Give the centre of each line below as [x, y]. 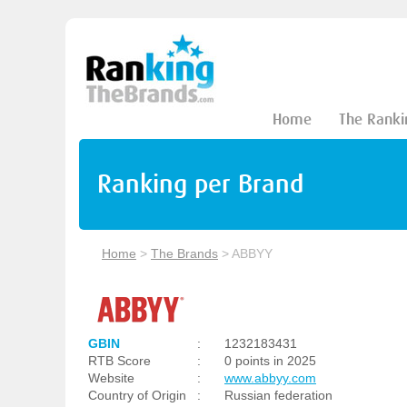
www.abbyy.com [270, 378]
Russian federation [278, 395]
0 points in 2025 [270, 361]
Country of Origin [137, 395]
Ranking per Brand [200, 184]
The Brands [184, 253]
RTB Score [119, 361]
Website [111, 378]
